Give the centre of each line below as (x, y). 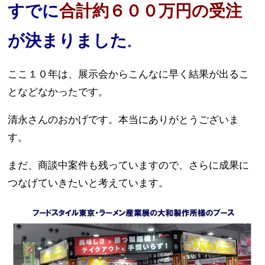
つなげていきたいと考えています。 (88, 183)
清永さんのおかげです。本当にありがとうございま (124, 120)
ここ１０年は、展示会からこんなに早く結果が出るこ (129, 75)
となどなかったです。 (58, 92)
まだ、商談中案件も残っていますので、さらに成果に (129, 166)
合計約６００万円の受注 (151, 11)
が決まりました (68, 41)
